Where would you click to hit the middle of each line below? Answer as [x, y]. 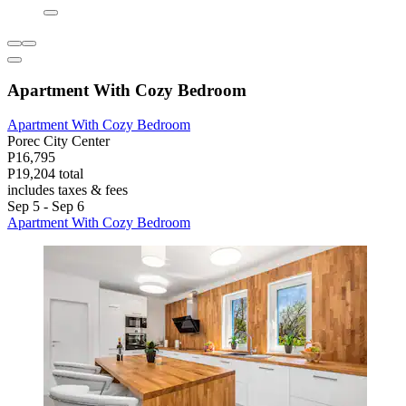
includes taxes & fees [68, 190]
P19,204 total [45, 174]
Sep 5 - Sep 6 [46, 207]
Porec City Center [58, 141]
